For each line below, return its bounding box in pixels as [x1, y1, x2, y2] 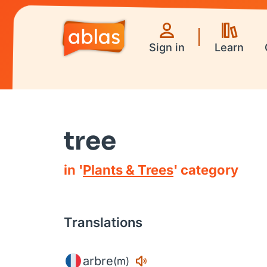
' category [173, 162, 238, 178]
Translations [64, 215, 142, 230]
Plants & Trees [83, 162, 173, 178]
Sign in [149, 41, 185, 54]
